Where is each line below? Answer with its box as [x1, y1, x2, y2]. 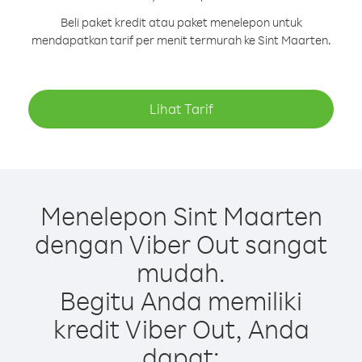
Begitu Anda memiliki [60, 284, 302, 317]
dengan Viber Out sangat [35, 227, 327, 260]
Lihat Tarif [149, 100, 213, 117]
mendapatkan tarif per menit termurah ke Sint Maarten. [31, 32, 331, 48]
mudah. [137, 255, 225, 288]
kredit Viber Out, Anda [53, 312, 309, 345]
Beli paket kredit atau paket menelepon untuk [60, 15, 302, 30]
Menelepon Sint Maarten [40, 199, 322, 232]
